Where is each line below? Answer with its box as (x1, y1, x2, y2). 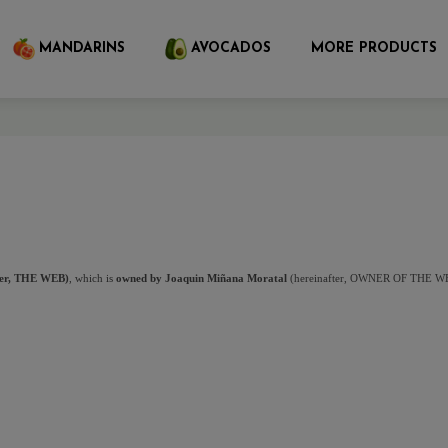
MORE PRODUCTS (311, 40, 437, 56)
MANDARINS (39, 40, 125, 56)
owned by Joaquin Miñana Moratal (113, 272, 287, 285)
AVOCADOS (191, 40, 271, 56)
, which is (69, 272, 113, 285)
